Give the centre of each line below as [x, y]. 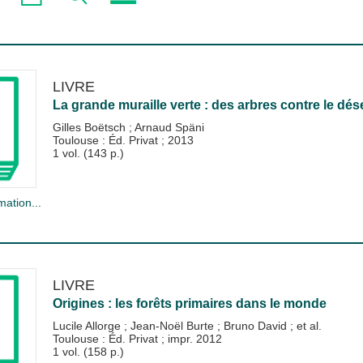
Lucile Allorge [88, 325]
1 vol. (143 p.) [88, 153]
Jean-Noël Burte [173, 325]
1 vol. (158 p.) [88, 351]
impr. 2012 [194, 338]
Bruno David [256, 325]
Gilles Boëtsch [90, 127]
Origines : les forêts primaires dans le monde [189, 303]
